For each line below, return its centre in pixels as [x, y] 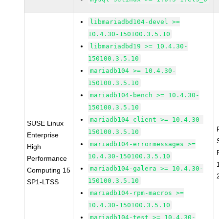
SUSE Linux [45, 123]
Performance [47, 158]
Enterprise [43, 135]
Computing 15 [49, 170]
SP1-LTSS [43, 182]
